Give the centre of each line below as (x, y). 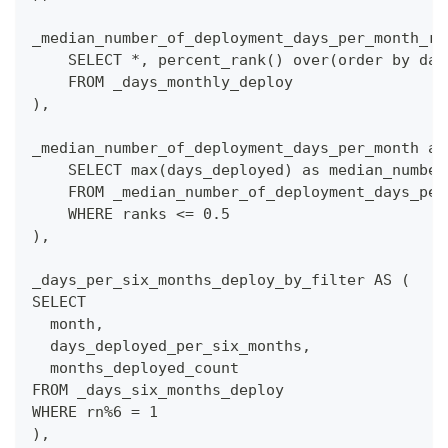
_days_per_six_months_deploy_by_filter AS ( (221, 280)
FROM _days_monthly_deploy (162, 82)
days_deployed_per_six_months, (171, 346)
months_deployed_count (135, 368)
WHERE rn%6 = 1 (95, 412)
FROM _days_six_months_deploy (158, 390)
